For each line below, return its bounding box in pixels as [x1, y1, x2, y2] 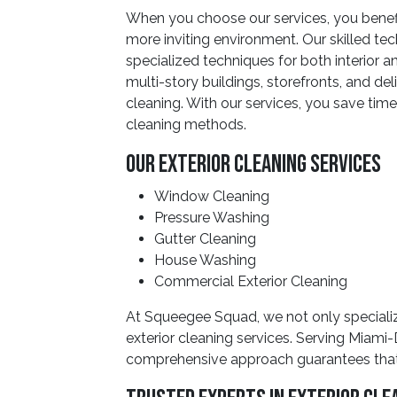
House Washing [154, 252, 256, 269]
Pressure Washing [154, 209, 269, 226]
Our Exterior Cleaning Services [126, 150, 381, 179]
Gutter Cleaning [154, 230, 256, 247]
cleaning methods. [126, 116, 246, 133]
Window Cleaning [154, 188, 269, 205]
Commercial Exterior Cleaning [154, 273, 347, 290]
